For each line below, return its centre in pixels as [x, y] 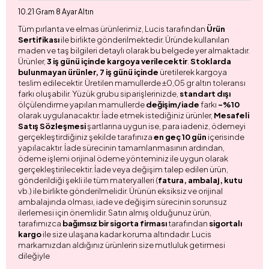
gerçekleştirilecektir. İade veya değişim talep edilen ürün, [123, 169]
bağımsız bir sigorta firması [115, 223]
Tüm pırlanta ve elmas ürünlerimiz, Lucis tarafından [112, 29]
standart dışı [205, 93]
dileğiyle [34, 255]
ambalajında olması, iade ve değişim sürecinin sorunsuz [122, 201]
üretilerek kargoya [193, 72]
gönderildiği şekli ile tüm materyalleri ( [88, 180]
